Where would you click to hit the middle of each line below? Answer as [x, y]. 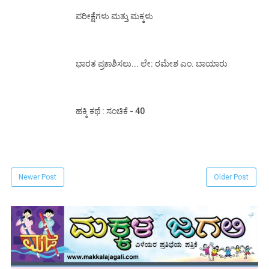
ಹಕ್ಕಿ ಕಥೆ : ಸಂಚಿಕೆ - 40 [110, 111]
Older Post [231, 177]
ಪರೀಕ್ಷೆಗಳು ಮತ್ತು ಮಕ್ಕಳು [114, 16]
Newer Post [38, 177]
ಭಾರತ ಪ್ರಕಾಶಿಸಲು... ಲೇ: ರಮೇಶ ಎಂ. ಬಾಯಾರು [152, 63]
